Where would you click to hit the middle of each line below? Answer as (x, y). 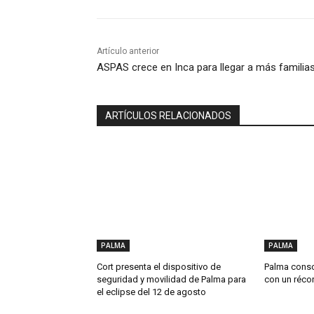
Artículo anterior (128, 52)
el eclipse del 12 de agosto (151, 292)
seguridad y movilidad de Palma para (171, 280)
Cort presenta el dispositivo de (159, 267)
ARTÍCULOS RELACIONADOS (168, 116)
